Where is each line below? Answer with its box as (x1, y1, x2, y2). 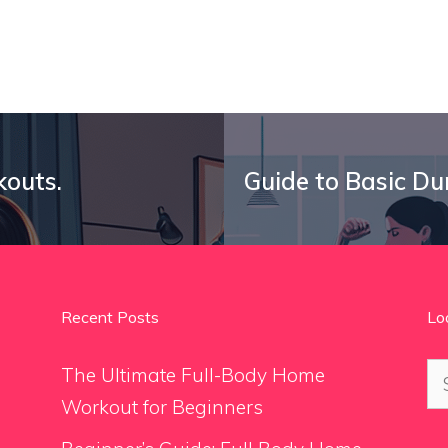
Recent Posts (60, 307, 159, 328)
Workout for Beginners (60, 395, 263, 420)
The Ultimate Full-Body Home (60, 363, 325, 388)
